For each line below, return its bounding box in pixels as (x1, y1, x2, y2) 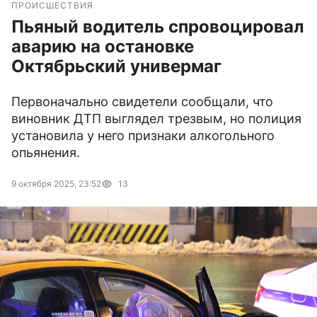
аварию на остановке (11, 36, 194, 57)
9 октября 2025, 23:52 (11, 178, 101, 190)
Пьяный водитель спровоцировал (11, 16, 304, 38)
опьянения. (11, 145, 80, 161)
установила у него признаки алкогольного (11, 128, 275, 144)
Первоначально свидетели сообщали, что (11, 94, 273, 110)
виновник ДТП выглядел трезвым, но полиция (11, 111, 301, 127)
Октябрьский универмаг (11, 56, 221, 77)
